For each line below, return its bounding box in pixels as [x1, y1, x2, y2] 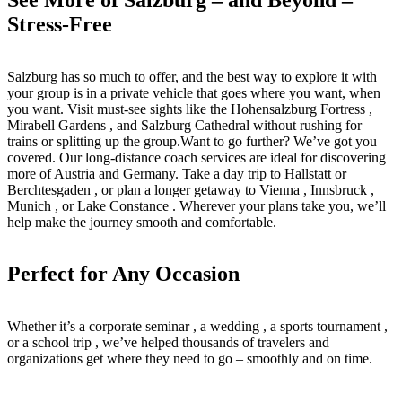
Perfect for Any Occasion [7, 262, 240, 286]
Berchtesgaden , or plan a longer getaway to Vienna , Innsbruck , [7, 181, 374, 197]
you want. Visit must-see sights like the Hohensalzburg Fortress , [7, 100, 372, 117]
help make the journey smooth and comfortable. [7, 214, 276, 230]
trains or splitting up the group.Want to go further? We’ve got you [7, 133, 377, 149]
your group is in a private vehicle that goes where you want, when [7, 84, 380, 100]
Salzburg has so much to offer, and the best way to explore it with [7, 68, 377, 84]
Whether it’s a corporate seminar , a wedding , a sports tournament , [7, 319, 388, 335]
